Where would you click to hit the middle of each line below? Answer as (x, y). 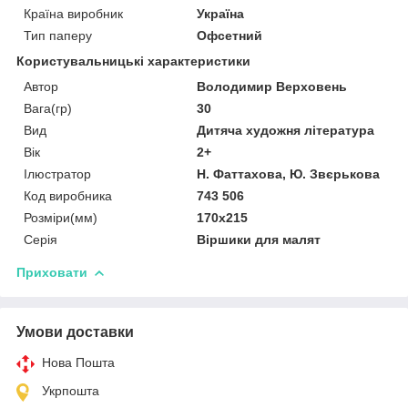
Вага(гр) (48, 108)
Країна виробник (73, 13)
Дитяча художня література (286, 130)
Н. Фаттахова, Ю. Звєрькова (289, 173)
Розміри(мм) (61, 217)
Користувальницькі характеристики (133, 61)
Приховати (52, 272)
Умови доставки (75, 331)
